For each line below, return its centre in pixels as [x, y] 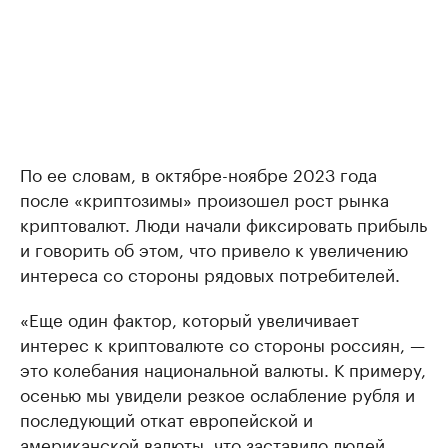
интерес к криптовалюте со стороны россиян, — [222, 343]
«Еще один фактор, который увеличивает [189, 318]
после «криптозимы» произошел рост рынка [204, 198]
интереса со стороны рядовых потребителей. [210, 273]
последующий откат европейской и [166, 418]
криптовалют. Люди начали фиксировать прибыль [223, 223]
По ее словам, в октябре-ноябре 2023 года [198, 173]
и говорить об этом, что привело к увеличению [214, 248]
